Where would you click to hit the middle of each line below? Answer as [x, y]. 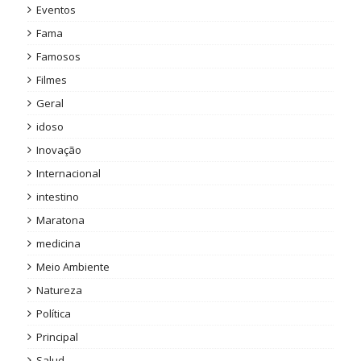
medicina [58, 244]
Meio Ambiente [73, 267]
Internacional [68, 174]
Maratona [60, 220]
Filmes [51, 80]
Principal [57, 337]
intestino [57, 197]
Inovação [58, 150]
